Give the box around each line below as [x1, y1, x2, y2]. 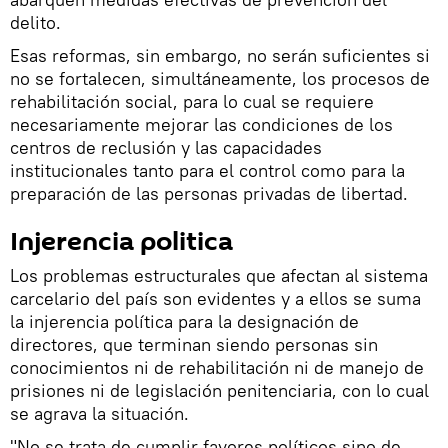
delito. [10, 10, 61, 34]
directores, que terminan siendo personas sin [10, 332, 378, 356]
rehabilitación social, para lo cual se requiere [10, 89, 374, 113]
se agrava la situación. [10, 401, 189, 425]
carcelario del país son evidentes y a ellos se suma [10, 286, 421, 310]
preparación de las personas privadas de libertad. [10, 181, 408, 205]
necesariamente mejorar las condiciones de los [10, 112, 393, 136]
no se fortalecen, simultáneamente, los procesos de [10, 66, 430, 90]
